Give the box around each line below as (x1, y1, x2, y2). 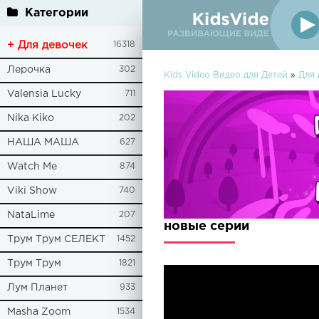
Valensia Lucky (7, 90, 81, 98)
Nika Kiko (7, 114, 54, 122)
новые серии (164, 220, 249, 232)
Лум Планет (7, 283, 68, 292)
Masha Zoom (7, 308, 70, 316)
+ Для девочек (7, 41, 88, 50)
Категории (25, 8, 88, 19)
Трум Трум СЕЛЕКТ (7, 235, 105, 244)
